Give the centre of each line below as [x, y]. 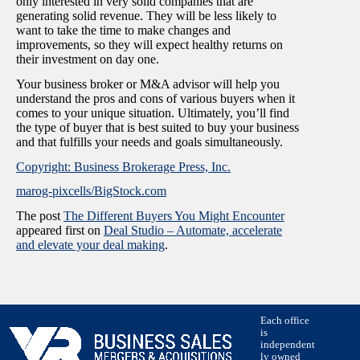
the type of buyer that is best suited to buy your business [157, 127]
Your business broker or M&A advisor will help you [148, 84]
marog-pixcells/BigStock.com [91, 191]
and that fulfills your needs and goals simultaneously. [151, 141]
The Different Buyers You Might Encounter [174, 216]
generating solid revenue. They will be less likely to [146, 15]
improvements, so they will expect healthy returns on [149, 44]
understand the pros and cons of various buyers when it [155, 98]
